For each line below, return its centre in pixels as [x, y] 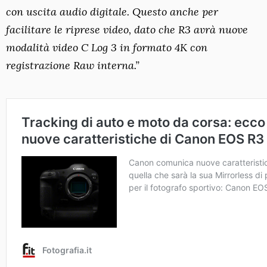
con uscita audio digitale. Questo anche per [112, 11]
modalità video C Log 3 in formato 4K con [107, 47]
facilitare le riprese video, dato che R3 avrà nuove [127, 29]
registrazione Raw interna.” [73, 65]
